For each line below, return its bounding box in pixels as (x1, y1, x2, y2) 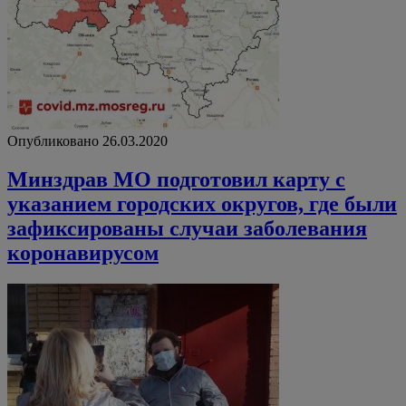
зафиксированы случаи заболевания (7, 216, 367, 240)
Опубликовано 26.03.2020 (7, 132, 168, 149)
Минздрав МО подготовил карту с (7, 167, 345, 191)
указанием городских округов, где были (7, 191, 397, 216)
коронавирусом (7, 240, 159, 265)
